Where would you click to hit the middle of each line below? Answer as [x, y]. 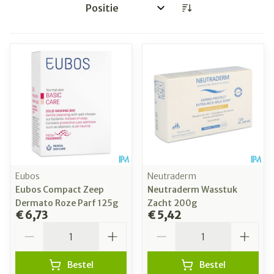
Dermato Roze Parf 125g [67, 203]
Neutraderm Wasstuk [192, 190]
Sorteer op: [107, 13]
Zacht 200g [172, 203]
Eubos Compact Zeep [60, 190]
